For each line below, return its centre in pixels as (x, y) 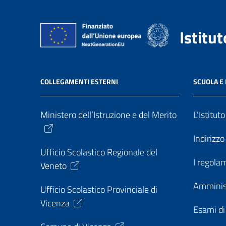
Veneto (53, 166)
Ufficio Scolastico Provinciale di (99, 190)
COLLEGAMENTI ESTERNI (79, 82)
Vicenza (55, 203)
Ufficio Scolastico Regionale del (99, 152)
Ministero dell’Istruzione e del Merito (108, 115)
